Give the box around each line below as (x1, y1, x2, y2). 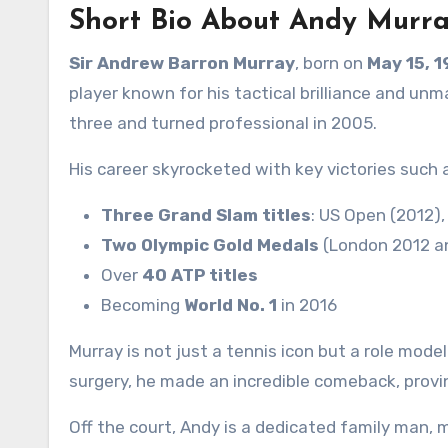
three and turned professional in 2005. (69, 113, 377, 133)
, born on (295, 53, 367, 73)
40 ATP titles (142, 265, 258, 285)
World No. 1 (184, 295, 277, 315)
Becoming (101, 295, 184, 315)
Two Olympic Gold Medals (101, 235, 319, 255)
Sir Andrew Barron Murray (69, 53, 295, 73)
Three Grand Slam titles (101, 205, 311, 225)
